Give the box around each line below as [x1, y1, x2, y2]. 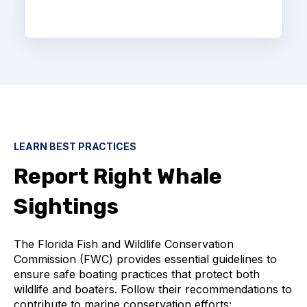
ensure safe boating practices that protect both [14, 267, 260, 282]
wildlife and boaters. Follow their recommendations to [14, 282, 292, 297]
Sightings [14, 193, 119, 219]
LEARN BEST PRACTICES [14, 140, 136, 152]
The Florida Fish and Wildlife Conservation [14, 237, 234, 251]
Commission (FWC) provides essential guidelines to [14, 252, 277, 267]
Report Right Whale [14, 162, 222, 189]
